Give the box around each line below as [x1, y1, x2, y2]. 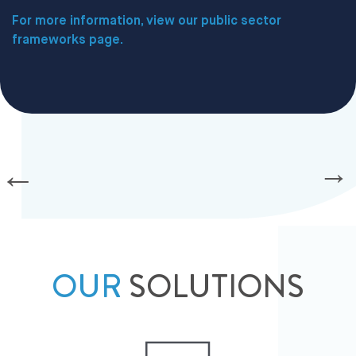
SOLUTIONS [122, 264, 304, 310]
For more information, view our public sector [12, 14, 281, 28]
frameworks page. [12, 33, 123, 47]
